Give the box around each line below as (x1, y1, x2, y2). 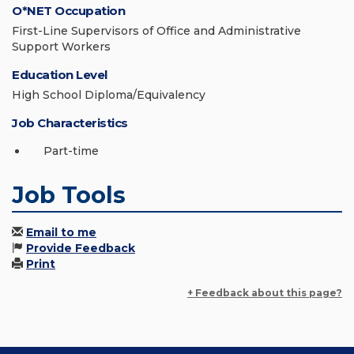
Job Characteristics (12, 115, 128, 131)
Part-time (43, 144, 99, 159)
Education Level (12, 67, 107, 83)
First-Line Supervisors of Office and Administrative (12, 24, 301, 39)
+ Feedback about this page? (187, 287, 342, 299)
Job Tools (12, 181, 126, 209)
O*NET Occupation (12, 3, 125, 19)
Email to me (26, 225, 96, 240)
